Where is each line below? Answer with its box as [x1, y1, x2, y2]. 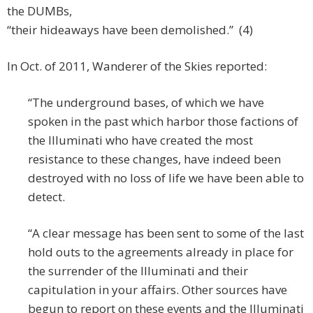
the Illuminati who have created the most [28, 132, 253, 149]
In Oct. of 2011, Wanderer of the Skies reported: [7, 58, 267, 75]
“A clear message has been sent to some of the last [28, 225, 304, 242]
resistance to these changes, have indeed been [28, 151, 281, 168]
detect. [28, 189, 65, 205]
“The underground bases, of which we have [28, 94, 264, 111]
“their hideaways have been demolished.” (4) [7, 22, 253, 38]
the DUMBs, [7, 3, 72, 20]
